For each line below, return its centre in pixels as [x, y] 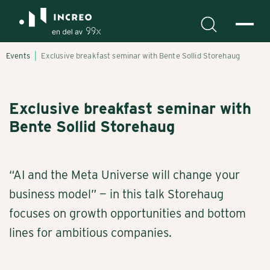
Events [18, 56]
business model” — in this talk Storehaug [116, 194]
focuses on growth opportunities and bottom [127, 213]
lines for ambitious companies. [90, 233]
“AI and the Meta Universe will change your [124, 175]
